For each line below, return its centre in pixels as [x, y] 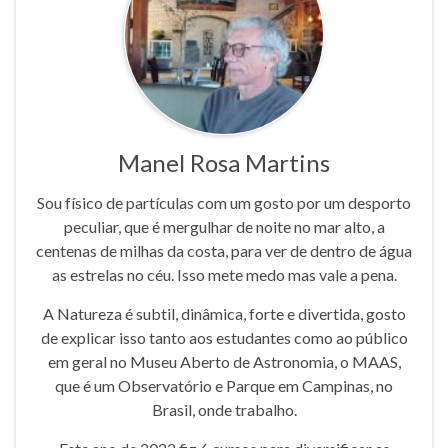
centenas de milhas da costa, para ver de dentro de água [224, 250]
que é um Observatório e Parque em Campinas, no [224, 385]
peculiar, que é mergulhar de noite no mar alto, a [224, 226]
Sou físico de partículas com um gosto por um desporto [224, 202]
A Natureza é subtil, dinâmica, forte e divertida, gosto [224, 313]
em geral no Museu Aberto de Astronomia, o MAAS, [224, 361]
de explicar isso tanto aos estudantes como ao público [224, 337]
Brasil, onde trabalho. [224, 409]
